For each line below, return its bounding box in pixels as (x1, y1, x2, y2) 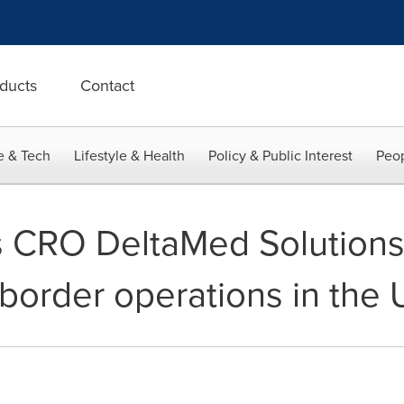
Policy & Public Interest (208, 145, 353, 165)
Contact (80, 74, 134, 96)
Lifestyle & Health (74, 145, 185, 165)
